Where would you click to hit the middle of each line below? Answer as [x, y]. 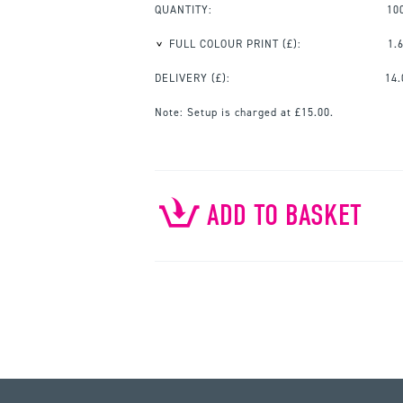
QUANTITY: [184, 9]
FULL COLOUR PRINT [224, 44]
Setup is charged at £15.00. [259, 112]
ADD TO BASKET [284, 215]
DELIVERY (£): [193, 78]
